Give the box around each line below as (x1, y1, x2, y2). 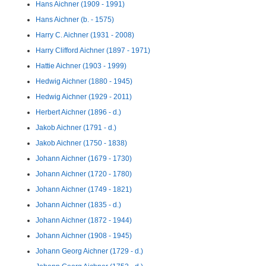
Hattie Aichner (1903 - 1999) (36, 62, 126, 70)
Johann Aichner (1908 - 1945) (36, 232, 132, 240)
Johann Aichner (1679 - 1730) (36, 154, 132, 163)
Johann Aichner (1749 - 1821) (36, 185, 132, 194)
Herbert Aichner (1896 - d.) (36, 108, 121, 116)
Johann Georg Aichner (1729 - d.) (36, 247, 143, 255)
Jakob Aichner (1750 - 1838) (36, 139, 127, 147)
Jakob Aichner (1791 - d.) (36, 123, 116, 132)
